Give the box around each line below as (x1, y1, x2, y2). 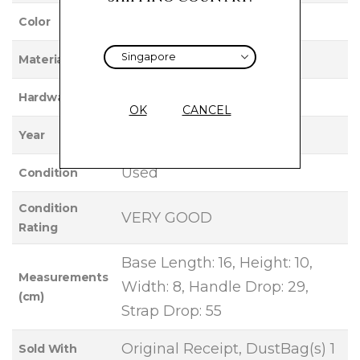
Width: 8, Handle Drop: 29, (121, 278, 309, 297)
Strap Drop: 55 (121, 302, 222, 321)
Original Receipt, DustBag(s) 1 (121, 340, 335, 358)
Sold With (18, 342, 77, 357)
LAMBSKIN (121, 51, 198, 69)
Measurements (18, 270, 108, 285)
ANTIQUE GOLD (121, 88, 237, 107)
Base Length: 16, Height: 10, (121, 254, 313, 272)
